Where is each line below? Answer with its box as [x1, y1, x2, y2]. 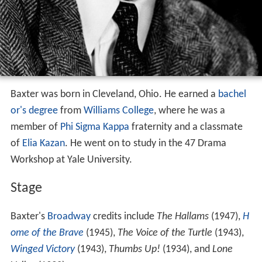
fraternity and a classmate [129, 122, 243, 133]
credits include [90, 211, 157, 223]
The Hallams [156, 211, 209, 223]
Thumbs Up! [108, 244, 160, 256]
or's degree [10, 105, 58, 117]
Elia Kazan [22, 138, 65, 150]
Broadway [47, 211, 91, 223]
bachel [218, 89, 246, 101]
